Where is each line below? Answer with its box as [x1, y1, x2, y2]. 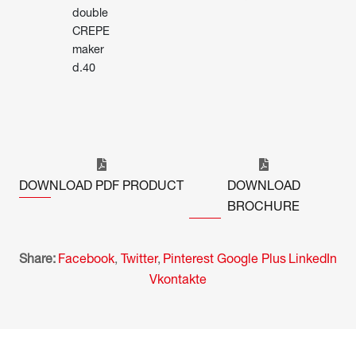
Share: [18, 251, 56, 266]
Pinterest [163, 251, 215, 266]
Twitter [120, 251, 157, 266]
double [72, 6, 108, 20]
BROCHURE [227, 199, 300, 214]
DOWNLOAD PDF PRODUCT [19, 178, 184, 193]
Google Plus [216, 251, 286, 266]
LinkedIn [288, 251, 338, 266]
